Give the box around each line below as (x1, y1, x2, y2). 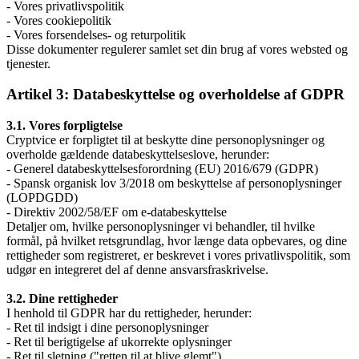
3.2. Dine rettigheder (6, 292, 118, 306)
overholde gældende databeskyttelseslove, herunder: (6, 147, 269, 162)
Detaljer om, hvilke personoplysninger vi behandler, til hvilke (6, 220, 315, 234)
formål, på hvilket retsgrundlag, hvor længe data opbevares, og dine (6, 234, 347, 248)
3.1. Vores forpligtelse (6, 119, 123, 133)
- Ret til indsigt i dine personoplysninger (6, 321, 208, 335)
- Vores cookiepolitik (6, 13, 111, 27)
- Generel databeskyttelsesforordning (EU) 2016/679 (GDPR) (6, 162, 318, 176)
